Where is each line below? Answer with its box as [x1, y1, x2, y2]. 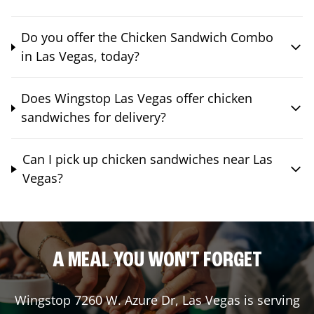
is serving [240, 292, 300, 309]
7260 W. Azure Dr [74, 292, 175, 309]
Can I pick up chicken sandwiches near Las [22, 151, 273, 168]
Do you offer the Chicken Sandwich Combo [20, 29, 273, 46]
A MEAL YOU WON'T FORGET [52, 250, 262, 273]
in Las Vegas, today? [20, 48, 139, 65]
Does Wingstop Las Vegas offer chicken [20, 90, 252, 107]
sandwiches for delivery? [20, 109, 166, 126]
